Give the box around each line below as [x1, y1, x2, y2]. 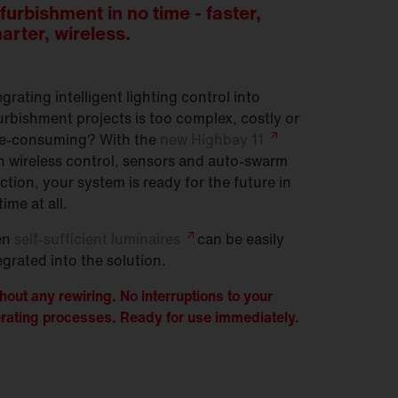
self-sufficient [14, 227, 111, 250]
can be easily [194, 227, 284, 250]
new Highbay [160, 128, 251, 150]
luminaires [111, 227, 180, 250]
